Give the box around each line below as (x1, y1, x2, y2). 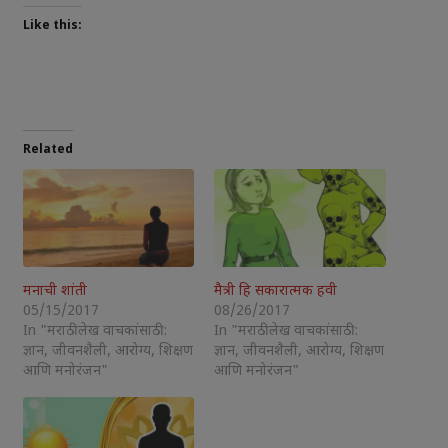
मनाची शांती (22, 282, 87, 302)
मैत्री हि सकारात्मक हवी (214, 282, 337, 302)
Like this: (22, 18, 82, 35)
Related (22, 142, 73, 159)
